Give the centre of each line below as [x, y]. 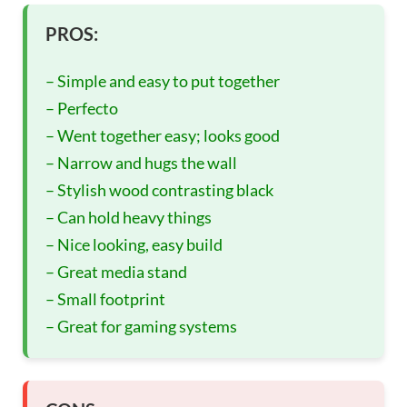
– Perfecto [82, 109]
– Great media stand [116, 272]
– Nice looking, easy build [134, 245]
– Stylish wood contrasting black [159, 190]
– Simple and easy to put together [163, 81]
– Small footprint [105, 299]
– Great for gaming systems [141, 327]
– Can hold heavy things [129, 218]
